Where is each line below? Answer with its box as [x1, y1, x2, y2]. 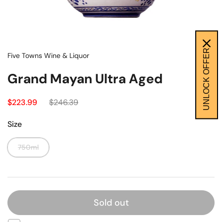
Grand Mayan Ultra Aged [7, 70, 163, 87]
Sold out [93, 197, 129, 209]
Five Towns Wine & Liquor [7, 51, 89, 60]
